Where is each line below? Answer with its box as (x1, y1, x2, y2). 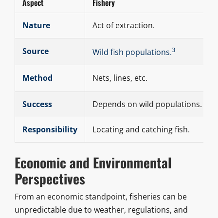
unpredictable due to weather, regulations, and (14, 204, 188, 216)
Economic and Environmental (14, 152, 172, 173)
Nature (22, 20, 50, 31)
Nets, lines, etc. (92, 73, 147, 84)
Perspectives (14, 168, 85, 189)
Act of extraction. (92, 20, 155, 31)
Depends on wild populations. (92, 99, 202, 110)
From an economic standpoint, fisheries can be (14, 191, 187, 202)
